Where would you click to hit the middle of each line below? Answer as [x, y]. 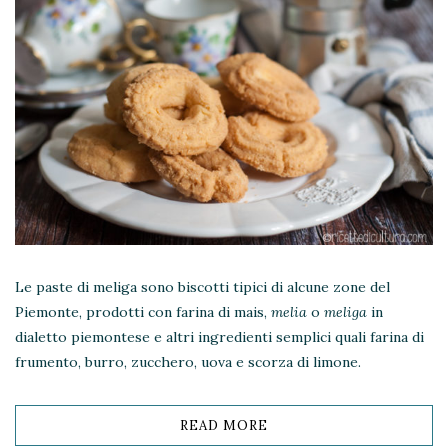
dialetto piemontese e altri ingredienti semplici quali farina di [219, 337]
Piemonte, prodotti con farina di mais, [143, 312]
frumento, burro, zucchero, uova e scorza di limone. [188, 362]
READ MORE [224, 426]
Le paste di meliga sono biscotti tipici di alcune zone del [202, 287]
